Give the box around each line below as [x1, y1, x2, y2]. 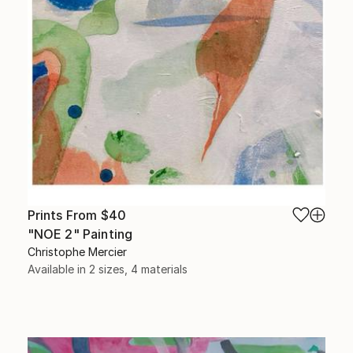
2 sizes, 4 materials [88, 262, 188, 277]
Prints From [27, 207, 101, 224]
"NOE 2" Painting [27, 226, 133, 243]
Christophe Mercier [27, 245, 127, 259]
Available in [27, 262, 89, 277]
